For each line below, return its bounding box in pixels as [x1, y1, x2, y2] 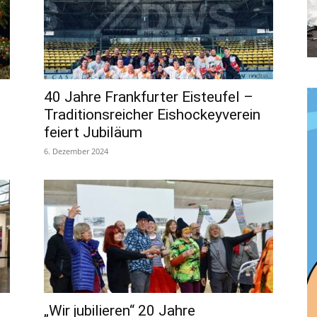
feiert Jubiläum [44, 123, 142, 141]
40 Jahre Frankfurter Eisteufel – [44, 88, 253, 105]
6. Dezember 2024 [44, 145, 108, 156]
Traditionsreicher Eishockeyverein [44, 105, 260, 123]
